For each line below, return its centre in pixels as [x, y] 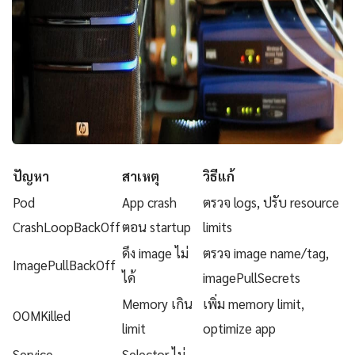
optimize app [239, 328]
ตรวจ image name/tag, [266, 253]
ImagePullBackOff [64, 265]
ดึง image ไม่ [155, 253]
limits [218, 227]
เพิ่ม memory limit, [254, 304]
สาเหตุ [141, 176]
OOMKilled [42, 316]
